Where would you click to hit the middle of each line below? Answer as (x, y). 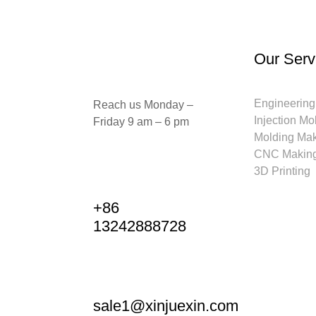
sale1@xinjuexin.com (166, 306)
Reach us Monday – (143, 105)
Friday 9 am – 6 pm (141, 122)
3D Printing (282, 171)
